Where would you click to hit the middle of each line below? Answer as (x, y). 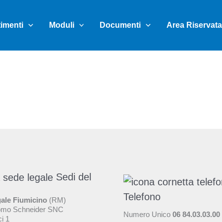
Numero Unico (148, 214)
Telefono (142, 196)
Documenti (120, 25)
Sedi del (72, 177)
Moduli (61, 25)
